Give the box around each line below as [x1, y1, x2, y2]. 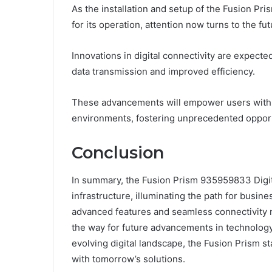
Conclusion [72, 143, 164, 163]
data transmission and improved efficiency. [72, 66, 255, 78]
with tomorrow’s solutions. [72, 253, 185, 265]
